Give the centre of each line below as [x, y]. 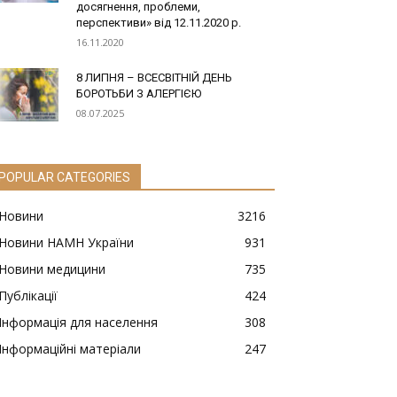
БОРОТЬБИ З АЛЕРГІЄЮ [139, 94]
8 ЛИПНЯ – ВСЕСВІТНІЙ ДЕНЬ [154, 78]
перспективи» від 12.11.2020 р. [159, 23]
